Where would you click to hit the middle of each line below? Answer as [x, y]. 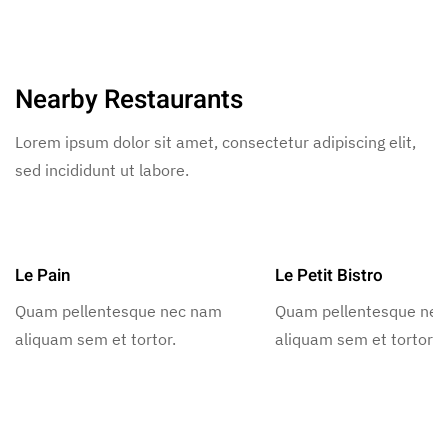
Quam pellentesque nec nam [118, 311]
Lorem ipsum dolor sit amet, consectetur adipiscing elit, [215, 142]
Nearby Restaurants [129, 100]
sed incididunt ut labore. [102, 170]
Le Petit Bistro [328, 276]
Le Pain [42, 276]
